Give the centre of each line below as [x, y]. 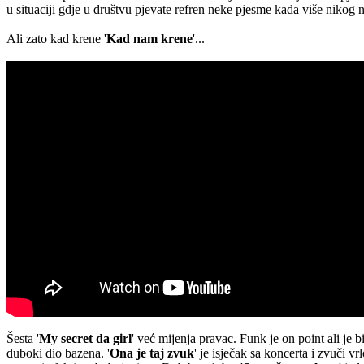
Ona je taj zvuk [152, 353]
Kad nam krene [149, 38]
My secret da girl [85, 338]
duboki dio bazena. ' [58, 353]
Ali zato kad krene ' [56, 38]
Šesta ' [23, 338]
